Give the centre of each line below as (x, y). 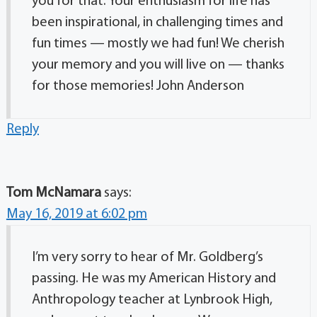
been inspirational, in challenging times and (157, 22)
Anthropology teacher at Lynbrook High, (152, 300)
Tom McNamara (53, 193)
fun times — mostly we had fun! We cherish (158, 44)
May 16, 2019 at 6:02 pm (76, 214)
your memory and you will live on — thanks (158, 65)
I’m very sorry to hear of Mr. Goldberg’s (147, 257)
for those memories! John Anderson (138, 86)
